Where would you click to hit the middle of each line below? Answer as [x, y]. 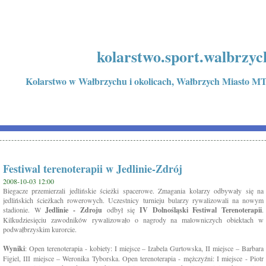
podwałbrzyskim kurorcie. [40, 229]
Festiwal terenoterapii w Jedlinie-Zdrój [93, 169]
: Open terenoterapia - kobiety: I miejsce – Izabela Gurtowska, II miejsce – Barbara [144, 248]
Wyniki [14, 248]
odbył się [121, 210]
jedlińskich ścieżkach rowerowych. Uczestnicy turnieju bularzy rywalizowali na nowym [133, 200]
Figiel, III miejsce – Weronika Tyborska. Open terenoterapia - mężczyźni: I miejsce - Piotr [133, 258]
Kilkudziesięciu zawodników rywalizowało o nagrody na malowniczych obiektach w [133, 220]
